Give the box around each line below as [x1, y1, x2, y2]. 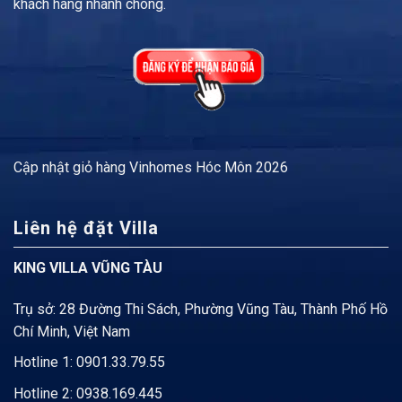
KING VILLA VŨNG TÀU [13, 258, 162, 276]
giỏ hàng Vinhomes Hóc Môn [73, 159, 252, 177]
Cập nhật [13, 159, 73, 177]
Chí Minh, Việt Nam [13, 322, 130, 340]
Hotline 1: [13, 354, 76, 371]
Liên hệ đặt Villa [13, 216, 159, 239]
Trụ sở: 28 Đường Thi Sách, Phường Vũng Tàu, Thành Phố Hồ [13, 300, 388, 318]
